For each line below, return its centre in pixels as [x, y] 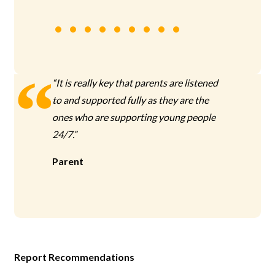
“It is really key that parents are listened [135, 83]
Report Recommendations [75, 257]
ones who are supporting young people [134, 117]
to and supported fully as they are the [131, 100]
